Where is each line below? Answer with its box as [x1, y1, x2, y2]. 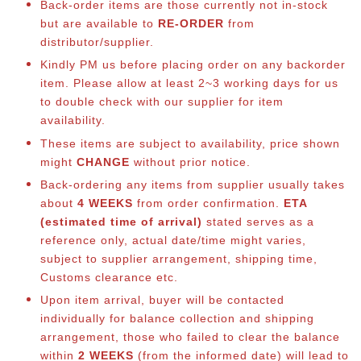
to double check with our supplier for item [40, 95, 284, 109]
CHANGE [77, 155, 130, 168]
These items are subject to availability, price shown [40, 136, 340, 150]
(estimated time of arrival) [40, 214, 202, 228]
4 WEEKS [77, 196, 133, 210]
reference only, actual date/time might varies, [40, 233, 306, 247]
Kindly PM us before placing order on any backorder [40, 58, 346, 72]
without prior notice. [130, 155, 251, 168]
